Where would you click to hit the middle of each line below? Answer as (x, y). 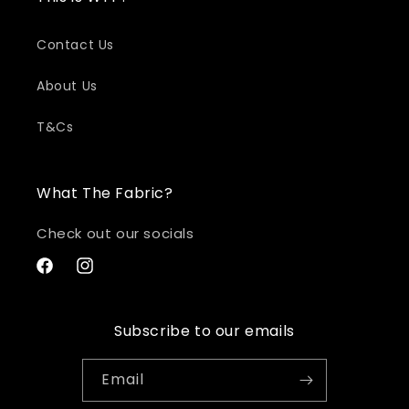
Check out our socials (115, 233)
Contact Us (75, 45)
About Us (67, 86)
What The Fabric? (105, 193)
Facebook (67, 275)
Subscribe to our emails (204, 331)
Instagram (110, 275)
